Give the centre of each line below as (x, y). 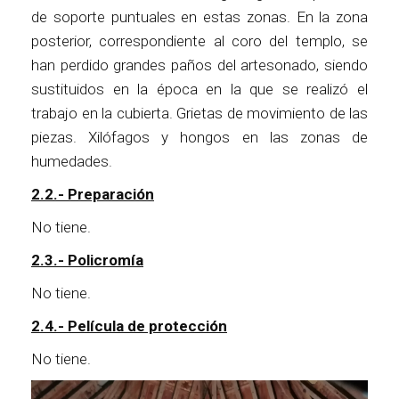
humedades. (72, 162)
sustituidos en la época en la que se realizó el (199, 90)
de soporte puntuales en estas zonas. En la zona (199, 17)
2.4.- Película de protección (129, 326)
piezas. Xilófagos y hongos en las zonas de (199, 138)
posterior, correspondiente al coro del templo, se (199, 41)
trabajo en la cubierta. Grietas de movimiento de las (199, 114)
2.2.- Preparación (93, 195)
